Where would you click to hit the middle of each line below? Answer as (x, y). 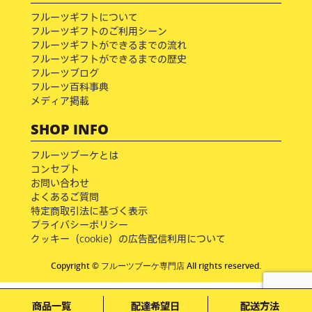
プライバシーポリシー (79, 224)
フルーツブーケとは (74, 155)
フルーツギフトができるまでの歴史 (108, 58)
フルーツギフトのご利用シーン (99, 31)
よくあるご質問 (64, 196)
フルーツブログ (64, 72)
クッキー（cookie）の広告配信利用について (128, 238)
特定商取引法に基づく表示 (89, 210)
